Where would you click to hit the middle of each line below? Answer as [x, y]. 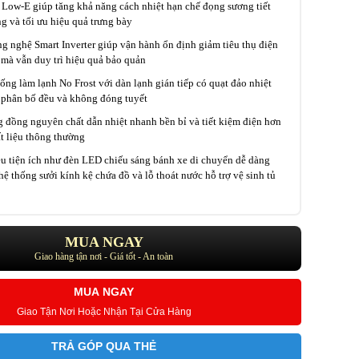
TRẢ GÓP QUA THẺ [104, 346]
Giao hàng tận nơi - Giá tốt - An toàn [104, 256]
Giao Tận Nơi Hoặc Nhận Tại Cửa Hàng [104, 312]
